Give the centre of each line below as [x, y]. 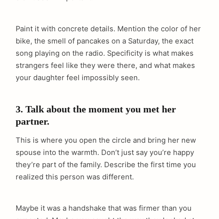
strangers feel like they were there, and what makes [105, 65]
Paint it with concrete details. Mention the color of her [108, 29]
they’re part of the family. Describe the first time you [106, 165]
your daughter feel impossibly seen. [78, 77]
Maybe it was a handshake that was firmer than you [104, 208]
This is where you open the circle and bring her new [106, 141]
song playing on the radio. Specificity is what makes [105, 53]
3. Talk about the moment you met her [96, 109]
